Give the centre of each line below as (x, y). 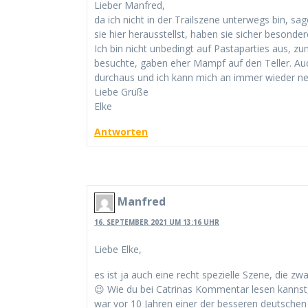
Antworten (121, 131)
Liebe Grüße (121, 91)
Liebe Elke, (118, 250)
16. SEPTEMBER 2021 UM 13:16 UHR (157, 222)
